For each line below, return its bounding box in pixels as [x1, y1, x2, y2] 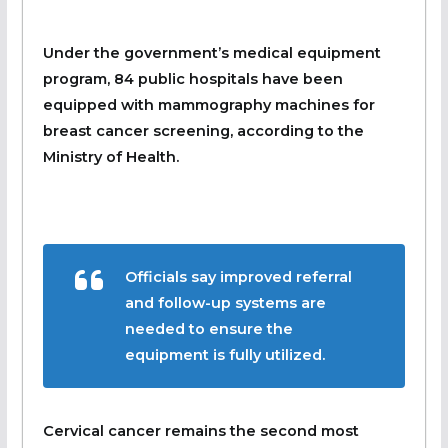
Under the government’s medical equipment [42, 43, 381, 62]
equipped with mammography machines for [42, 95, 375, 114]
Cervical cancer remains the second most [42, 421, 359, 440]
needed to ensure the [124, 319, 293, 338]
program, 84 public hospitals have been [42, 69, 343, 88]
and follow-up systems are [124, 293, 326, 312]
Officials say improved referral [124, 267, 352, 286]
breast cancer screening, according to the [42, 121, 364, 140]
